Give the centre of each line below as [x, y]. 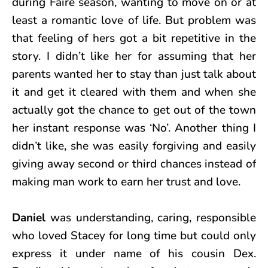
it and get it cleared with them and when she [134, 92]
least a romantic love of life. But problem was [134, 20]
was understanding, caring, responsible [153, 217]
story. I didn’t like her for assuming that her [134, 56]
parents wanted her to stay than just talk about [134, 74]
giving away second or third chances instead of [134, 164]
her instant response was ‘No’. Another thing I [134, 128]
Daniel [31, 217]
